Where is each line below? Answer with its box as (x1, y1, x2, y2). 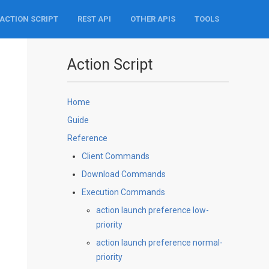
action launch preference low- (95, 205, 209, 215)
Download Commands (81, 169, 166, 179)
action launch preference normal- (95, 237, 223, 247)
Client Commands (81, 151, 150, 161)
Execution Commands (81, 187, 165, 197)
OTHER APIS (130, 14, 175, 23)
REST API (77, 14, 111, 23)
